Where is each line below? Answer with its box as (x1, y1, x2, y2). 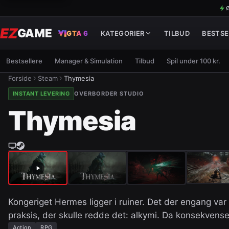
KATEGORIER (100, 29, 145, 37)
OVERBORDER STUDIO (74, 90, 144, 97)
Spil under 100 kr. (167, 57, 220, 65)
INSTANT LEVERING (13, 90, 70, 97)
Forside (8, 74, 32, 82)
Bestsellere (6, 57, 42, 65)
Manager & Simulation (55, 57, 123, 65)
